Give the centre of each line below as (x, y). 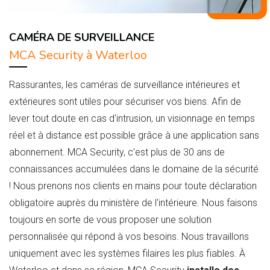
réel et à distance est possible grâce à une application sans (134, 136)
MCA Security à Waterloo (78, 55)
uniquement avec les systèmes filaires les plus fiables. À (127, 254)
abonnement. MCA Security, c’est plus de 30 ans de (117, 152)
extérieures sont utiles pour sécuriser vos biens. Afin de (125, 102)
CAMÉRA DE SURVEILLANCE (82, 38)
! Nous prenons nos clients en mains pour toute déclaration (133, 186)
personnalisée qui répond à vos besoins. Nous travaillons (129, 237)
